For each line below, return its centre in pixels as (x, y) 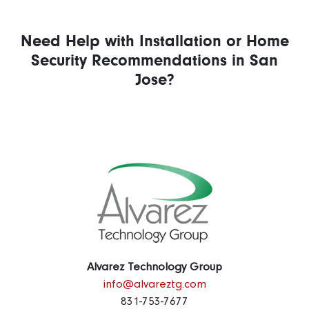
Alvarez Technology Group (154, 267)
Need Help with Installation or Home (154, 41)
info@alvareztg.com (154, 284)
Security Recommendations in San (154, 61)
